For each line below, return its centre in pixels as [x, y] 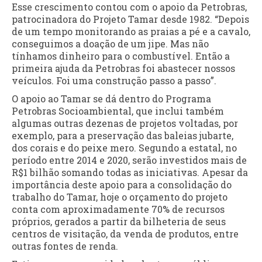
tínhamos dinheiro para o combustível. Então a [121, 56]
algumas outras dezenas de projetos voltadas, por [125, 123]
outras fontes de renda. [65, 246]
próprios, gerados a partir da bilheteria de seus [119, 221]
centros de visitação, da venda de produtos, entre [125, 233]
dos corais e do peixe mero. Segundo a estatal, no [124, 147]
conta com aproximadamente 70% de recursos [118, 209]
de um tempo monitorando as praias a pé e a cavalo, [131, 31]
